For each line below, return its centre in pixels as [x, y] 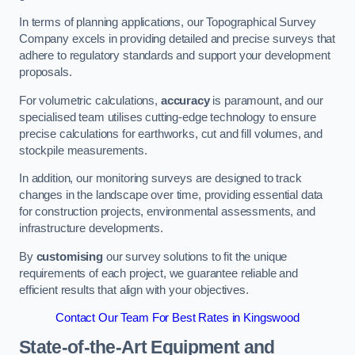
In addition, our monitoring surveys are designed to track [160, 179]
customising [69, 256]
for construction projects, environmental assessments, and [167, 212]
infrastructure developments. [91, 229]
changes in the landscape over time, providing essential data [171, 195]
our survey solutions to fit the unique [195, 256]
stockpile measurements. [83, 150]
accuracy [185, 100]
